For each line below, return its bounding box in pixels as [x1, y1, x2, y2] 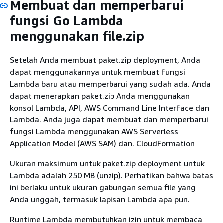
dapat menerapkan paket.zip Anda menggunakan [10, 90, 190, 101]
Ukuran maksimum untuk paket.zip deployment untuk [10, 158, 205, 168]
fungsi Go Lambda [10, 13, 123, 28]
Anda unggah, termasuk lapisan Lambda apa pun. [10, 194, 190, 204]
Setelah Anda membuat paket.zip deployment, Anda [10, 54, 200, 65]
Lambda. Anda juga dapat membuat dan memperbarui [10, 114, 208, 124]
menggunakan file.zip [10, 28, 144, 44]
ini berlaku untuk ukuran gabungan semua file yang [10, 182, 196, 192]
